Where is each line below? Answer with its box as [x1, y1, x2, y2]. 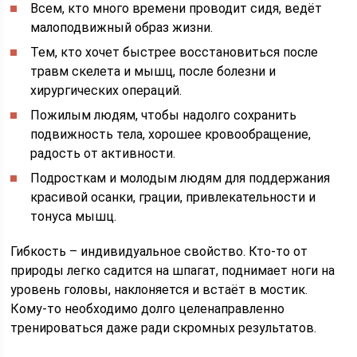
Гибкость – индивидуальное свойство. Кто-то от [10, 244, 308, 259]
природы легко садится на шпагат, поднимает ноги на [10, 263, 335, 278]
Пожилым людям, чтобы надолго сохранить [30, 108, 297, 123]
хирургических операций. [30, 83, 182, 98]
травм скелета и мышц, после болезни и [30, 64, 277, 79]
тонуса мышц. [30, 209, 117, 224]
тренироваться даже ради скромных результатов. [10, 320, 317, 335]
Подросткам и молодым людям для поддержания [30, 171, 331, 186]
